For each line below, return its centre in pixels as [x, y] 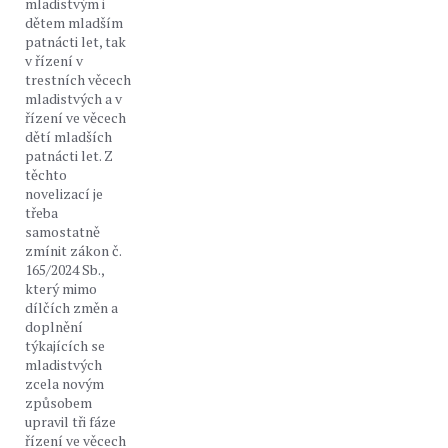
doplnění [54, 326]
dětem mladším [74, 22]
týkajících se [65, 345]
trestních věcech [78, 79]
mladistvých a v [73, 98]
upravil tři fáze [70, 421]
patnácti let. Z [69, 155]
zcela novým [64, 383]
